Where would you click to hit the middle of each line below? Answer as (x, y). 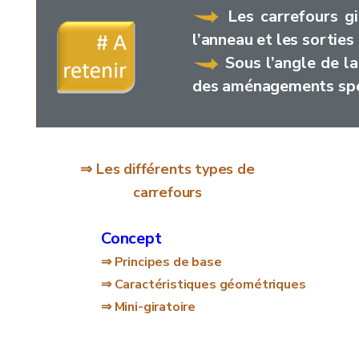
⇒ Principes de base (161, 262)
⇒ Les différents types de (167, 169)
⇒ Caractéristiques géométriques (204, 284)
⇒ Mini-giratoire (149, 307)
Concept (131, 238)
